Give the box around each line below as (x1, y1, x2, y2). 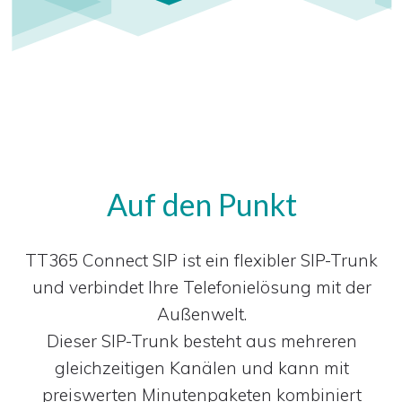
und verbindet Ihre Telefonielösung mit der (31, 275, 371, 298)
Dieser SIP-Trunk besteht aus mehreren (46, 329, 357, 352)
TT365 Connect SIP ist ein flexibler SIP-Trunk (25, 249, 379, 271)
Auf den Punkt (106, 185, 297, 223)
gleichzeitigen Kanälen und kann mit (54, 356, 349, 379)
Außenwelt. (156, 302, 247, 325)
